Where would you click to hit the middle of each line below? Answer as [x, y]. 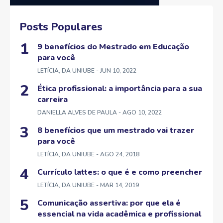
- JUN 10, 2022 [115, 71]
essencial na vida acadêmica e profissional [119, 214]
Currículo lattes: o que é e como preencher [120, 172]
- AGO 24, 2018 [117, 155]
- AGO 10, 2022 [139, 113]
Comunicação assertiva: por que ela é [109, 203]
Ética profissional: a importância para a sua [120, 89]
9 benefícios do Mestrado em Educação [113, 47]
